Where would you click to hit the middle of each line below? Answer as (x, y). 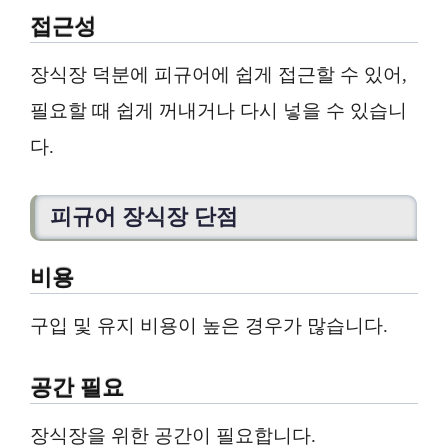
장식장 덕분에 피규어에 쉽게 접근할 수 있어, (218, 75)
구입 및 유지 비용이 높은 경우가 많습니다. (209, 326)
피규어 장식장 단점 (144, 217)
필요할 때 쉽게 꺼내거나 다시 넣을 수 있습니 (218, 111)
